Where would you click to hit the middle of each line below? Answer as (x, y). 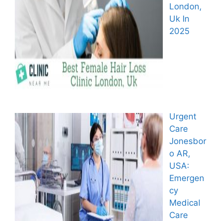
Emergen (186, 178)
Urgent (183, 117)
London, (185, 6)
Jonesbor (187, 141)
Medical (184, 203)
